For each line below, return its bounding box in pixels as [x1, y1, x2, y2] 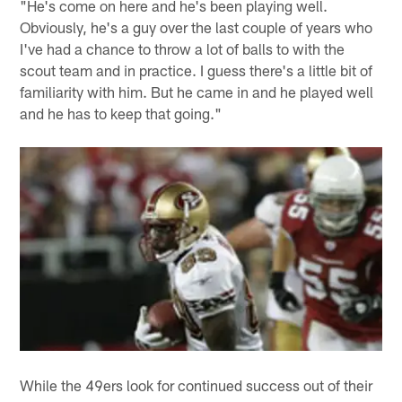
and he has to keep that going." [20, 103, 223, 122]
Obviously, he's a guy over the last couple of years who [20, 17, 373, 36]
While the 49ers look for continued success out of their [20, 375, 373, 394]
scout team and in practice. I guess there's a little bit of [20, 60, 373, 79]
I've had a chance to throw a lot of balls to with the [20, 39, 345, 57]
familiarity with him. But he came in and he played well [20, 82, 374, 100]
